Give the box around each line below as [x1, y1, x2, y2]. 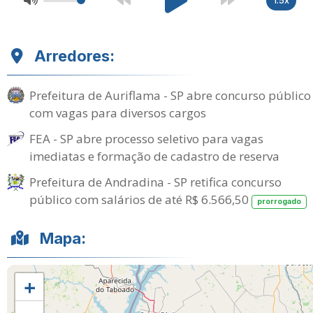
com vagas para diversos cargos [29, 105, 206, 121]
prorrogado [256, 197, 301, 206]
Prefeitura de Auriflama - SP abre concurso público [29, 87, 311, 103]
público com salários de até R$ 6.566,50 [29, 191, 252, 208]
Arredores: [34, 47, 115, 65]
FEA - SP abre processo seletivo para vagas [29, 131, 263, 147]
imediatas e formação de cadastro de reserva [29, 148, 279, 164]
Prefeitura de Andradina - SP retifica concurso [29, 174, 282, 190]
